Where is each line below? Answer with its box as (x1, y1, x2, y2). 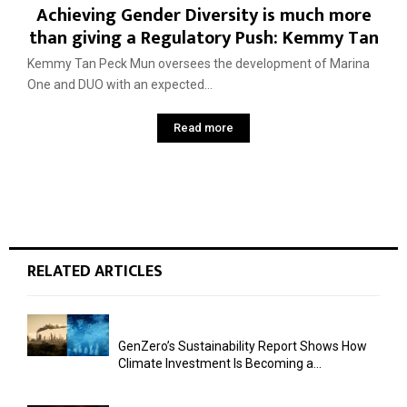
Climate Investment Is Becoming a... (118, 355, 322, 371)
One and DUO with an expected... (27, 76, 213, 92)
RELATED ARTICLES (27, 257, 163, 285)
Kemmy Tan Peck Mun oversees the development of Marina (27, 55, 370, 71)
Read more (174, 120, 233, 134)
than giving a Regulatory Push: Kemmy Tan (28, 22, 379, 54)
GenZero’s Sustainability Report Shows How (118, 338, 367, 353)
